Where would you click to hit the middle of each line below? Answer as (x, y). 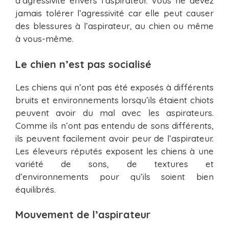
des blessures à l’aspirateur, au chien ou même (114, 26)
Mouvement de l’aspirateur (83, 215)
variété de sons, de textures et (114, 164)
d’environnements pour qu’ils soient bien (114, 176)
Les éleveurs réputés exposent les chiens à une (114, 151)
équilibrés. (36, 189)
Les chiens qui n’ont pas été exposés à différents (114, 87)
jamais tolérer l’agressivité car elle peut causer (114, 13)
